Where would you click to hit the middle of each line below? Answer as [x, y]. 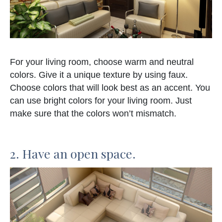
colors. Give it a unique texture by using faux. [99, 75]
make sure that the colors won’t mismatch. [93, 114]
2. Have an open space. [73, 154]
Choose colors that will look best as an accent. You [110, 88]
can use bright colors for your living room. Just [101, 101]
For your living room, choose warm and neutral [102, 62]
